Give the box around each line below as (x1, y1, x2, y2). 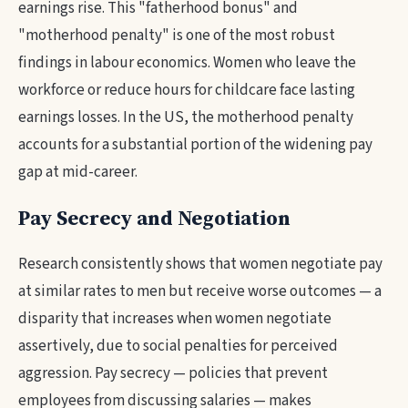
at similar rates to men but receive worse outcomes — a (18, 280, 382, 302)
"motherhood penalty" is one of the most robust (18, 25, 335, 46)
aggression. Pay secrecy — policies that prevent (18, 362, 328, 384)
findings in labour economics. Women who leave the (18, 52, 356, 74)
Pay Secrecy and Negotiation (18, 204, 291, 231)
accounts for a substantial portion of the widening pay (18, 134, 372, 156)
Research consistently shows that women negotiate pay (18, 253, 382, 275)
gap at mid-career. (18, 161, 138, 183)
